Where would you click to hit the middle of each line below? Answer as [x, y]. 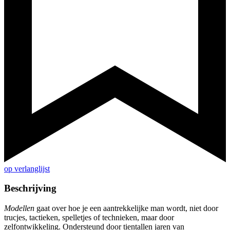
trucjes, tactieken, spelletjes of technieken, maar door [89, 218]
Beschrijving [30, 188]
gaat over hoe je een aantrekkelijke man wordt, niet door [126, 208]
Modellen [19, 208]
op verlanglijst [27, 168]
